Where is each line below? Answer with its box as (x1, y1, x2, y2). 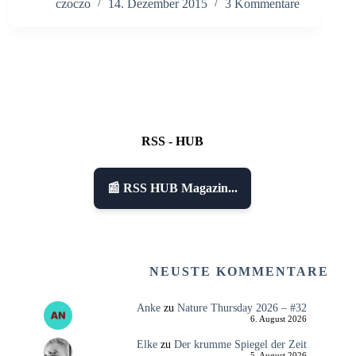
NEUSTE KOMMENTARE (149, 265, 330, 279)
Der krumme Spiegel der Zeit (173, 338, 307, 351)
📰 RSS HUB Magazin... (107, 181, 238, 195)
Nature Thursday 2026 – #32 (176, 301, 307, 315)
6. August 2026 (250, 315, 307, 324)
